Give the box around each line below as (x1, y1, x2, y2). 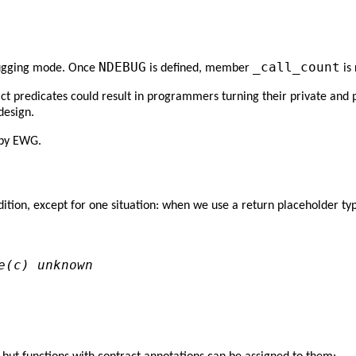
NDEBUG (99, 60, 146, 75)
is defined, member (146, 62, 253, 75)
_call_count (253, 60, 340, 75)
